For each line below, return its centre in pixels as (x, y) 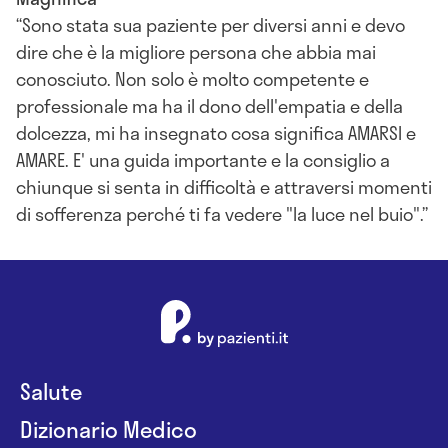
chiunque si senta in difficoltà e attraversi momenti (224, 186)
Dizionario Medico (108, 428)
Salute (51, 390)
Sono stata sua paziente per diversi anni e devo (213, 24)
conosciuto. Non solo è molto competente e (192, 78)
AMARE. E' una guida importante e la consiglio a (203, 159)
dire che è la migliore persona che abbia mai (196, 51)
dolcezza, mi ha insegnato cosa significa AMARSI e (216, 132)
